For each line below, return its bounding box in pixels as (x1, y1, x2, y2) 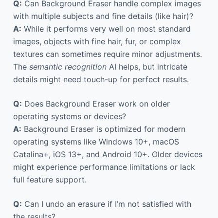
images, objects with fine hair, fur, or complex (13, 36, 181, 46)
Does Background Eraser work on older (21, 98, 170, 109)
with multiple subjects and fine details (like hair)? (13, 11, 193, 21)
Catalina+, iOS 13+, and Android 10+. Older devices (13, 149, 202, 159)
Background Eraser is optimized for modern (21, 124, 185, 134)
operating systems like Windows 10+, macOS (13, 136, 179, 146)
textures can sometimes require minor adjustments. (13, 49, 202, 59)
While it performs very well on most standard (21, 23, 191, 34)
